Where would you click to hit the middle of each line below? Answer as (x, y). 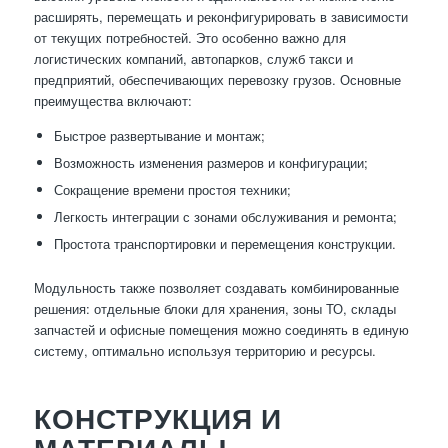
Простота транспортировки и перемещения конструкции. (224, 244)
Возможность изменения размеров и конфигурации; (210, 163)
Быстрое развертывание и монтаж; (159, 136)
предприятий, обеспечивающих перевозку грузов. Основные (217, 80)
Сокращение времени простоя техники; (172, 190)
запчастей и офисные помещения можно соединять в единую (221, 330)
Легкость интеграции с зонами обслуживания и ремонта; (225, 217)
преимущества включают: (112, 101)
